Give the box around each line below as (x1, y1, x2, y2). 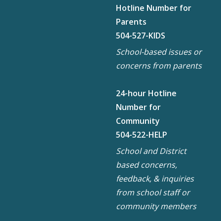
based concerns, (115, 159, 177, 170)
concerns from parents (115, 60, 202, 71)
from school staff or (115, 186, 190, 198)
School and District (115, 145, 186, 156)
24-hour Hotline (115, 87, 177, 99)
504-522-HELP (115, 129, 167, 140)
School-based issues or (115, 46, 202, 57)
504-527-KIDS (115, 30, 165, 41)
